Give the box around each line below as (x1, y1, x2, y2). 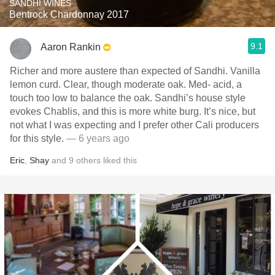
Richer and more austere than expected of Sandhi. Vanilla (10, 66, 260, 76)
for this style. (10, 133, 66, 144)
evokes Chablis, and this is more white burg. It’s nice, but (10, 106, 255, 117)
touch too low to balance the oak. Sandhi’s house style (10, 93, 246, 103)
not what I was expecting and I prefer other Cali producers (10, 120, 259, 130)
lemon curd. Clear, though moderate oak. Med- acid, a (10, 79, 188, 90)
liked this (101, 155, 137, 165)
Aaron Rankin (41, 41, 101, 52)
